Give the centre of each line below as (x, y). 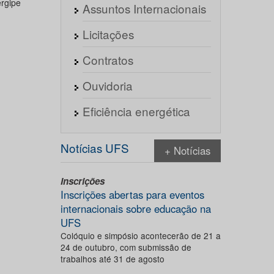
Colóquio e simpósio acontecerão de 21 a (140, 235)
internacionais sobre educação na (135, 209)
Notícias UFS (94, 148)
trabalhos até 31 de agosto (112, 259)
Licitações (108, 34)
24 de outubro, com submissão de (126, 247)
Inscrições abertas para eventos (132, 194)
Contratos (108, 60)
